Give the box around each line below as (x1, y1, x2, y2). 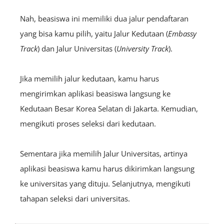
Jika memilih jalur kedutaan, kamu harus (20, 73, 159, 84)
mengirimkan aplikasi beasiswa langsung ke (20, 88, 170, 99)
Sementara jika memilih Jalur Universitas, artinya (20, 148, 187, 159)
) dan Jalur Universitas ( (37, 43, 116, 54)
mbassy (172, 28, 196, 39)
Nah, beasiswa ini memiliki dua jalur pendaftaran (20, 13, 188, 24)
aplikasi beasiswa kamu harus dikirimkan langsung (20, 163, 194, 174)
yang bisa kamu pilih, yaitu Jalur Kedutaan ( (20, 28, 168, 39)
